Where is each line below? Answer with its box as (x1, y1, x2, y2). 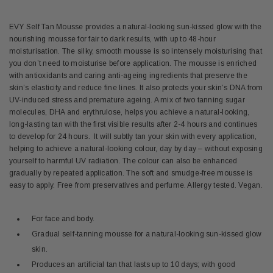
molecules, (9, 107, 49, 116)
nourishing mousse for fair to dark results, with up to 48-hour (9, 34, 216, 43)
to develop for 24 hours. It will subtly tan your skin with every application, (9, 132, 257, 141)
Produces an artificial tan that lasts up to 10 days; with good (32, 260, 235, 269)
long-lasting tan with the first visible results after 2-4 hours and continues (9, 119, 258, 129)
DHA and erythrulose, (49, 107, 123, 116)
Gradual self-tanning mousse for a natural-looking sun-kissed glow (32, 229, 262, 238)
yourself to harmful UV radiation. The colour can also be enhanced (9, 156, 238, 165)
